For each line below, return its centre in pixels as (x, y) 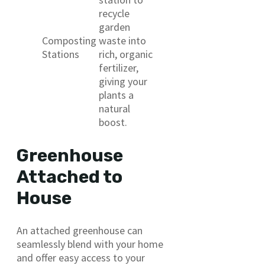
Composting (69, 40)
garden (114, 27)
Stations (61, 54)
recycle (114, 13)
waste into (122, 40)
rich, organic (126, 54)
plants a (116, 95)
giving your (123, 81)
